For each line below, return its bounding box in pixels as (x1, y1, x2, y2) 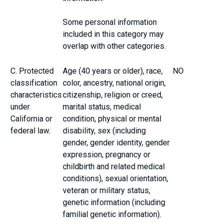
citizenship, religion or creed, (63, 90, 163, 100)
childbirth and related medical (63, 161, 165, 171)
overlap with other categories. (63, 41, 166, 51)
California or (10, 113, 53, 123)
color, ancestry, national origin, (63, 78, 166, 88)
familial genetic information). (63, 209, 162, 219)
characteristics (10, 90, 62, 100)
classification (10, 78, 58, 88)
